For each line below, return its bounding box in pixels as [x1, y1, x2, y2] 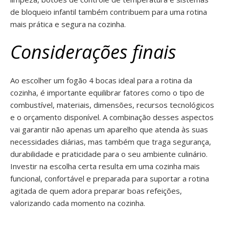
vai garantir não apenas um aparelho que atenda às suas [10, 124, 208, 134]
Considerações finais [10, 39, 176, 64]
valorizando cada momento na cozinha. [10, 198, 145, 208]
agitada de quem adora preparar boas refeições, [10, 186, 182, 196]
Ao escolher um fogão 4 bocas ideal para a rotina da [10, 75, 192, 85]
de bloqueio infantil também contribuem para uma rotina [10, 7, 207, 17]
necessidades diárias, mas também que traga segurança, [10, 136, 211, 147]
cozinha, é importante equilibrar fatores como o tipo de [10, 87, 204, 98]
